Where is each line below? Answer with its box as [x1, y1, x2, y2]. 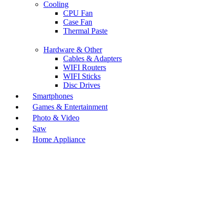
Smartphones [33, 92, 73, 101]
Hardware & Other [43, 45, 102, 54]
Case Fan [63, 18, 92, 27]
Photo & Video [33, 113, 79, 122]
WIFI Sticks [63, 72, 101, 81]
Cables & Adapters [63, 54, 122, 63]
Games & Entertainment [33, 103, 108, 111]
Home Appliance [33, 135, 85, 144]
